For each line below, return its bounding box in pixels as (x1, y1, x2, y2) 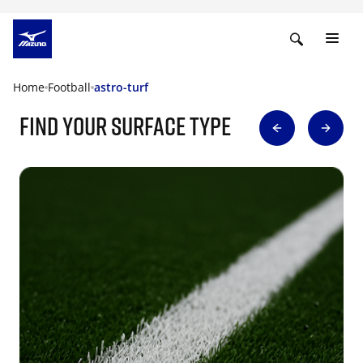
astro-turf (94, 79, 148, 95)
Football (48, 79, 91, 95)
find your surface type (19, 110, 231, 141)
